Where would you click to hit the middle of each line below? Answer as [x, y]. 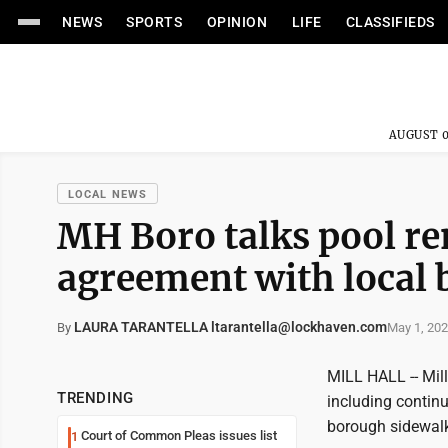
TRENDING [95, 398]
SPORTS [154, 22]
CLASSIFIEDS [390, 22]
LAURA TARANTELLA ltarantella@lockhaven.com [230, 327]
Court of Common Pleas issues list [179, 435]
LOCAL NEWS [107, 194]
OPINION [237, 22]
